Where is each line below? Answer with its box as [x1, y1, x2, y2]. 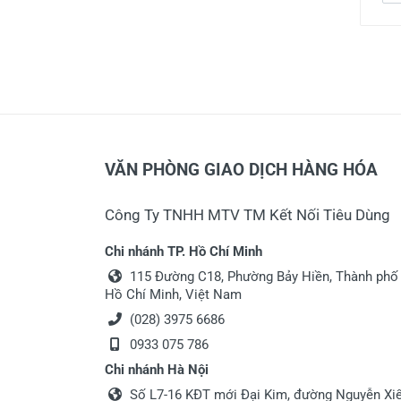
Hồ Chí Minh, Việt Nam [105, 286, 242, 303]
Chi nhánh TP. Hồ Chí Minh [105, 243, 262, 260]
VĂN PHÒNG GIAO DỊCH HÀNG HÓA [105, 159, 378, 180]
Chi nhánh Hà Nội [105, 362, 209, 378]
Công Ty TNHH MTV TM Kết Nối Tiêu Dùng [105, 206, 390, 224]
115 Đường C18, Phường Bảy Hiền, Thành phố [126, 269, 398, 285]
